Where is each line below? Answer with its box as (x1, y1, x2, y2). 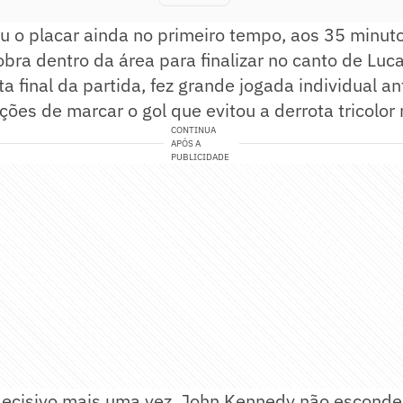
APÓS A (171, 138, 201, 150)
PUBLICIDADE (171, 151, 230, 164)
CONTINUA (171, 124, 217, 137)
